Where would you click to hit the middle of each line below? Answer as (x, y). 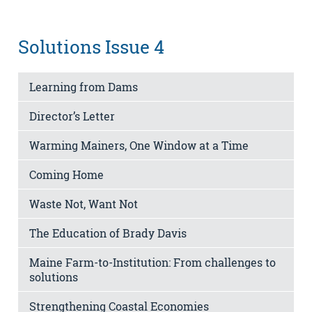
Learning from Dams (84, 87)
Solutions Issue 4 (91, 46)
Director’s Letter (72, 116)
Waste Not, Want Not (84, 204)
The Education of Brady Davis (108, 233)
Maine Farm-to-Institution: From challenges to (153, 263)
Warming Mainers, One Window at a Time (139, 146)
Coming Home (67, 175)
